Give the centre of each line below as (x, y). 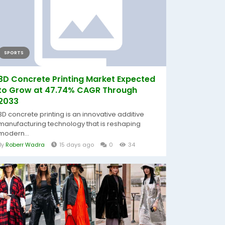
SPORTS (14, 53)
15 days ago (77, 145)
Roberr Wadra (25, 145)
